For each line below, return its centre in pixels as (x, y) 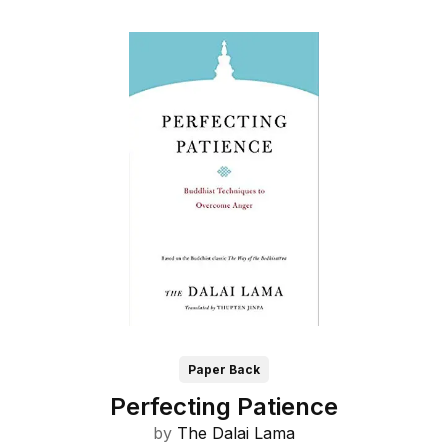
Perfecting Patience (224, 407)
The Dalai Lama (236, 433)
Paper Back (224, 370)
